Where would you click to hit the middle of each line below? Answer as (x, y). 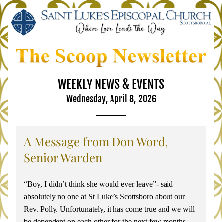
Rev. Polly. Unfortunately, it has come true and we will (109, 209)
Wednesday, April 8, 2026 (111, 99)
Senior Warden (63, 157)
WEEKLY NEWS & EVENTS (111, 84)
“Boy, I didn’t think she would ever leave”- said (98, 184)
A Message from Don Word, (96, 141)
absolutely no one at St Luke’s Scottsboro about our (104, 196)
